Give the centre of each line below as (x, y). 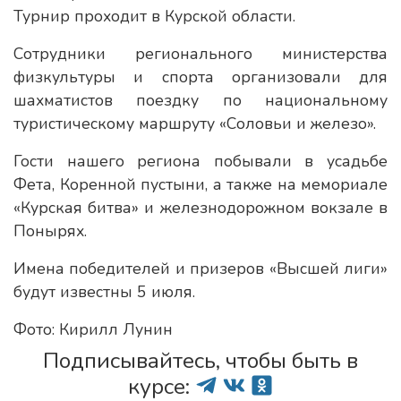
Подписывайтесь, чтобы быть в (200, 361)
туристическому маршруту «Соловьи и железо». (195, 124)
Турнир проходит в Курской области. (154, 16)
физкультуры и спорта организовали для (200, 77)
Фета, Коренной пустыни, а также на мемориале (200, 184)
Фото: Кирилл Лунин (93, 329)
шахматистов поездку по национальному (200, 100)
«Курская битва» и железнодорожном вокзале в (200, 208)
